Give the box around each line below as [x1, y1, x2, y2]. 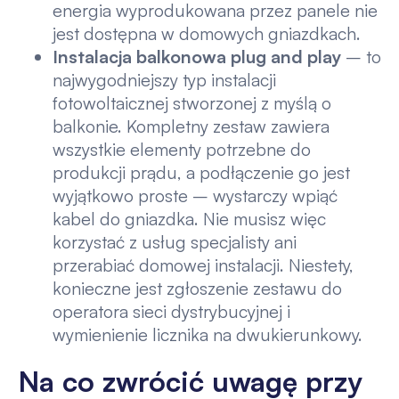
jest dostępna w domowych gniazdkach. [53, 22, 362, 45]
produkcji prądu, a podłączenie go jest [53, 161, 351, 184]
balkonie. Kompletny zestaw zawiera [53, 115, 330, 138]
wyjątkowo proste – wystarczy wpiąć [53, 184, 338, 208]
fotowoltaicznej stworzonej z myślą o [53, 92, 332, 115]
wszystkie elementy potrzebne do [53, 138, 312, 161]
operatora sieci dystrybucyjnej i [53, 300, 291, 323]
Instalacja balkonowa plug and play [53, 45, 342, 69]
